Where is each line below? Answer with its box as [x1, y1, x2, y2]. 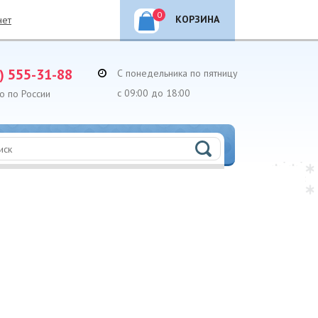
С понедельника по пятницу [117, 67, 238, 79]
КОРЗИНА [175, 13, 219, 26]
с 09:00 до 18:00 [117, 87, 190, 99]
